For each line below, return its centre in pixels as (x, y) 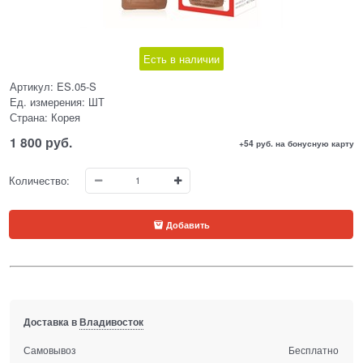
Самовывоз (50, 349)
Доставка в (52, 321)
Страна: (29, 117)
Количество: (40, 181)
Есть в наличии (181, 58)
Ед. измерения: (47, 101)
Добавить (188, 224)
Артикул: (32, 86)
